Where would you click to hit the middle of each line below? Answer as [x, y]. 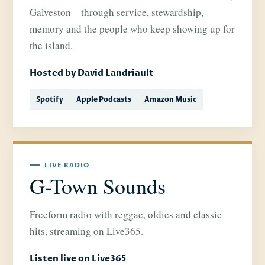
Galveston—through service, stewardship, [117, 12]
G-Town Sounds [98, 186]
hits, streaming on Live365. [87, 231]
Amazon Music [171, 100]
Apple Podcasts [104, 100]
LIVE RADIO [67, 166]
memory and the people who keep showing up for [132, 29]
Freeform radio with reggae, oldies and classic [126, 215]
